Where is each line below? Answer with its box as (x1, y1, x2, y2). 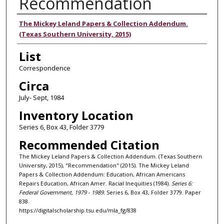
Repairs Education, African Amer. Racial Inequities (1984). (18, 179, 171, 187)
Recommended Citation (18, 136, 159, 153)
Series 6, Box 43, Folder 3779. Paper (104, 188, 201, 196)
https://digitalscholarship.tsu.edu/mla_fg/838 (18, 206, 136, 214)
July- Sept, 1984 (18, 92, 64, 102)
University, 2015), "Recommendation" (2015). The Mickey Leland (18, 161, 189, 169)
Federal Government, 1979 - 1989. (18, 188, 105, 196)
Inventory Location (18, 106, 133, 123)
